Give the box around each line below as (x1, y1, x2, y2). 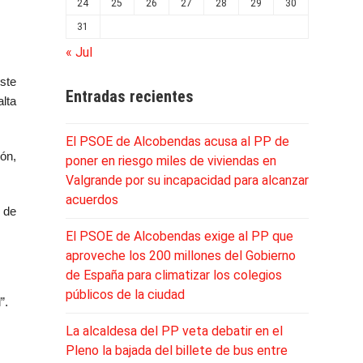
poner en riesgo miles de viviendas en (65, 152, 276, 169)
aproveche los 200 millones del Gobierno (65, 247, 296, 263)
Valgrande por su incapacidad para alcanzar (65, 172, 309, 188)
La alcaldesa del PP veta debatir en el (65, 322, 283, 339)
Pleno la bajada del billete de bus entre (65, 342, 288, 358)
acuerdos (65, 191, 118, 207)
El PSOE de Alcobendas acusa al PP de (65, 133, 289, 149)
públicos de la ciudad (65, 286, 185, 302)
